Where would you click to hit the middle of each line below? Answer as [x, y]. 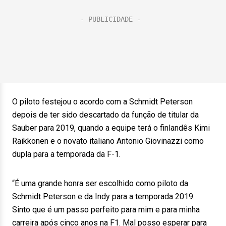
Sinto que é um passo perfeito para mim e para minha [106, 210]
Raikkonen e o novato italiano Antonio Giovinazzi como [108, 141]
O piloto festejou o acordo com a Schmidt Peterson [102, 102]
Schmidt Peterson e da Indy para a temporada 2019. [103, 196]
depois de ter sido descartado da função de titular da [105, 115]
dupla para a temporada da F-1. [66, 154]
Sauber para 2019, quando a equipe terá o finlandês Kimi [111, 128]
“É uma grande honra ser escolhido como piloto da [100, 183]
